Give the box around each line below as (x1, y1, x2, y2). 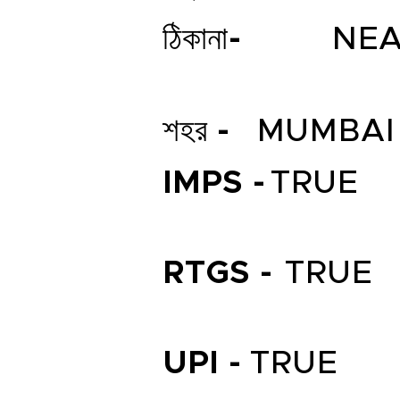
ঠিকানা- (162, 23, 242, 55)
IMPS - (162, 167, 266, 199)
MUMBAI (256, 115, 395, 147)
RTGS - (162, 257, 273, 289)
